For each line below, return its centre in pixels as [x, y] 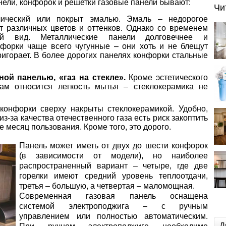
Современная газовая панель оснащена [114, 196]
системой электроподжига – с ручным [114, 206]
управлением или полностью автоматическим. [114, 216]
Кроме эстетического [166, 77]
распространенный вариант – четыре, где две [114, 166]
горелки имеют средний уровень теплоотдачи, [114, 176]
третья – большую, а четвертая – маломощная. [107, 186]
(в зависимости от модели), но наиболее [114, 156]
